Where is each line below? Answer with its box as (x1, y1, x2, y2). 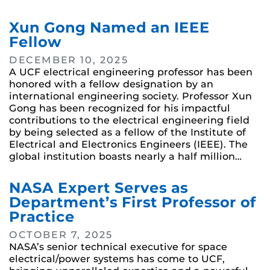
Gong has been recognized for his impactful (9, 102, 230, 115)
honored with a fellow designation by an (9, 78, 213, 90)
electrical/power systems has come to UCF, (9, 253, 225, 265)
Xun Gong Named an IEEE (9, 19, 210, 37)
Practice (9, 208, 75, 226)
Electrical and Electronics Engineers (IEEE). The (9, 139, 248, 151)
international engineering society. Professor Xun (9, 90, 252, 102)
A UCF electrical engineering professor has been (9, 66, 253, 78)
